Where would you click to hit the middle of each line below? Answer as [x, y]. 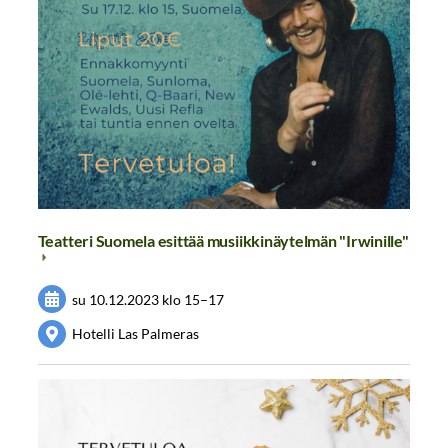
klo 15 [181, 299]
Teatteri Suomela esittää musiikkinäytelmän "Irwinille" [223, 241]
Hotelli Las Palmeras [136, 334]
